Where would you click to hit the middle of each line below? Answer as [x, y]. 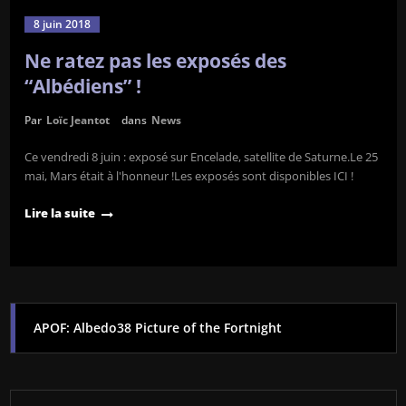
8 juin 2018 [62, 24]
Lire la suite [59, 213]
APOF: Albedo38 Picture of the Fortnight [157, 327]
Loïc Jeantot [77, 120]
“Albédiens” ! [82, 86]
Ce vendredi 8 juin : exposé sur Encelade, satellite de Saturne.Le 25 [201, 156]
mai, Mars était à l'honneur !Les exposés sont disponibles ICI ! [188, 175]
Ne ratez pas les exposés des [155, 60]
